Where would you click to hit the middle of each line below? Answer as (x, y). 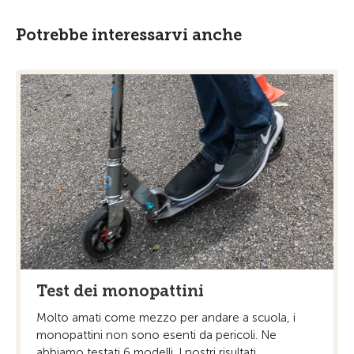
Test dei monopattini (120, 291)
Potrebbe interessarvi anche (129, 35)
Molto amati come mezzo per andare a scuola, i (166, 318)
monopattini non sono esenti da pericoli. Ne (156, 335)
